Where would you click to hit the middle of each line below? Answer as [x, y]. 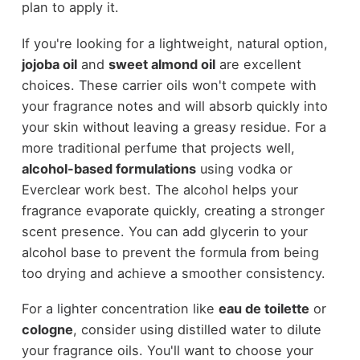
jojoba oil [49, 64]
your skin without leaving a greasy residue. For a [174, 127]
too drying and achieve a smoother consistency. [173, 273]
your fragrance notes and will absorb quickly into [174, 106]
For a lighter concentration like [120, 309]
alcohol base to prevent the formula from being [170, 252]
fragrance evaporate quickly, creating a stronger [173, 210]
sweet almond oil [162, 64]
